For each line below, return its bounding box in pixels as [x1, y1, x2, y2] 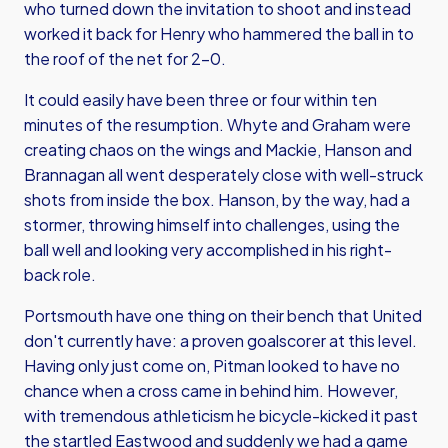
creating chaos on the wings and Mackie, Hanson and [24, 139, 412, 160]
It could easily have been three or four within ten [24, 89, 377, 110]
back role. [24, 264, 96, 285]
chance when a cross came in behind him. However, [24, 380, 398, 401]
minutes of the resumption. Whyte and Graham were [24, 114, 411, 135]
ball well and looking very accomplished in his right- [24, 239, 392, 260]
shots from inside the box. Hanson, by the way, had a [24, 189, 410, 210]
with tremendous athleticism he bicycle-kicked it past [24, 405, 418, 426]
